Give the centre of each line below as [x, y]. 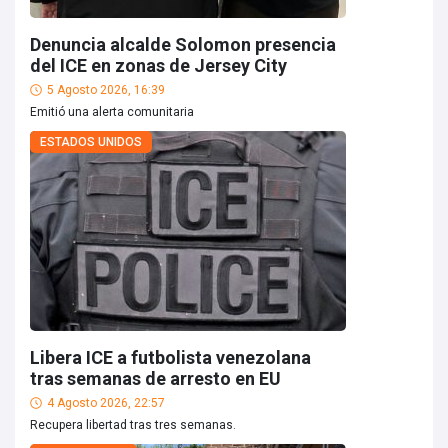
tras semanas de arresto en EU [155, 378]
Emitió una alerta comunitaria [112, 112]
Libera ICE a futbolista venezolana [170, 357]
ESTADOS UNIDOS [91, 142]
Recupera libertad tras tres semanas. [133, 425]
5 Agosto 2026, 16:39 [106, 90]
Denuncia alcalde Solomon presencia [183, 44]
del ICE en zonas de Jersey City [158, 65]
